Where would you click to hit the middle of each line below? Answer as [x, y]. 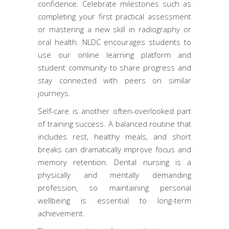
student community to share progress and [114, 67]
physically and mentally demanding [114, 175]
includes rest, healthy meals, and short [114, 136]
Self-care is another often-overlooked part [114, 111]
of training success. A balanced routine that [114, 123]
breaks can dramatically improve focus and [114, 149]
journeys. [54, 93]
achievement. [61, 213]
